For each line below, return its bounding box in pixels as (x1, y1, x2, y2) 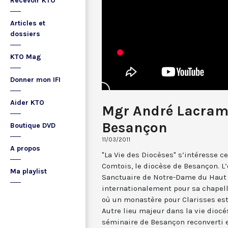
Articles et (10, 19, 45, 27)
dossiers (10, 30, 40, 38)
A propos (10, 144, 40, 153)
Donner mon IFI (10, 75, 61, 84)
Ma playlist (10, 167, 47, 176)
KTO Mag (10, 52, 41, 61)
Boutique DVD (10, 121, 55, 130)
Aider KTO (10, 98, 44, 107)
